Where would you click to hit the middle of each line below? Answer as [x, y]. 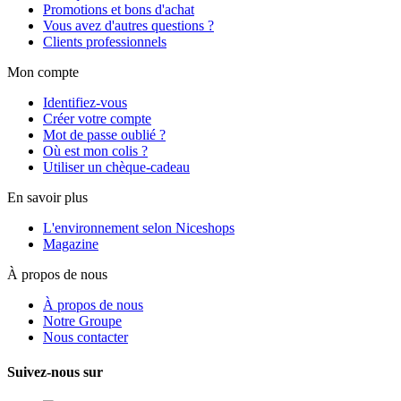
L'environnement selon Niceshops [139, 228]
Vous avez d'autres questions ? [128, 26]
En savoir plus [47, 198]
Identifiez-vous [85, 103]
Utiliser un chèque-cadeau [116, 167]
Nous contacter [85, 337]
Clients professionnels [105, 42]
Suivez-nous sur [55, 372]
